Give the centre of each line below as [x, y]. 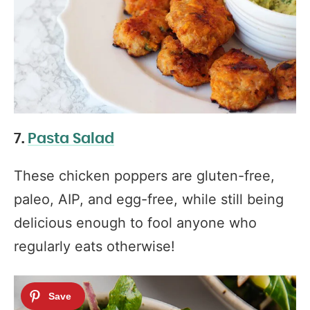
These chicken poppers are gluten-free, [144, 176]
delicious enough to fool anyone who [135, 223]
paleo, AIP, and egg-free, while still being [149, 199]
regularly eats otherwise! [94, 246]
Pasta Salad [71, 139]
